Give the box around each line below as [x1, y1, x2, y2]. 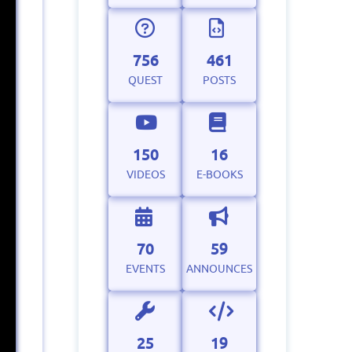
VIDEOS [126, 168, 165, 181]
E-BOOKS [196, 168, 243, 181]
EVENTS [126, 262, 166, 275]
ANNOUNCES [186, 262, 253, 275]
